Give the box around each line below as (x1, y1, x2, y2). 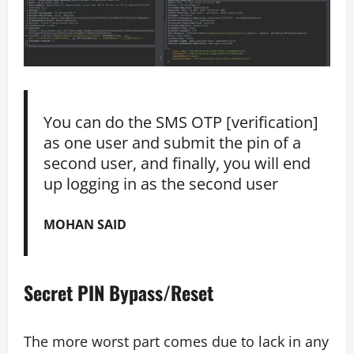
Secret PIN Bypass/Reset (24, 277, 213, 307)
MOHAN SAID (43, 214, 127, 233)
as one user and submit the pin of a (43, 131, 302, 154)
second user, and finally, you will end (43, 152, 311, 175)
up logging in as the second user (43, 172, 279, 195)
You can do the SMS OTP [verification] (43, 111, 319, 134)
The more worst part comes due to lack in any (24, 331, 329, 351)
